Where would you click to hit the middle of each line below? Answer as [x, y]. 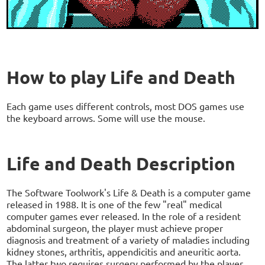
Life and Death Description [121, 163]
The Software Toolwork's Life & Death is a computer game [129, 192]
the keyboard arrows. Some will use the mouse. [106, 117]
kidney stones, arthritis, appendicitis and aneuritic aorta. [124, 251]
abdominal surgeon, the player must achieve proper [115, 227]
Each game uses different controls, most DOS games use [126, 106]
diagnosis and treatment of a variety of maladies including [128, 239]
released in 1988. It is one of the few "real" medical [114, 204]
